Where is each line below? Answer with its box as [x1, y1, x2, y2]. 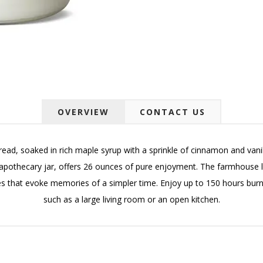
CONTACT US [140, 106, 205, 117]
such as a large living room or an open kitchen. [43, 193, 220, 205]
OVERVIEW [58, 106, 109, 117]
